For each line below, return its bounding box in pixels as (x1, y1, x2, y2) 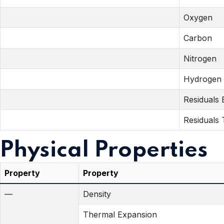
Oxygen (183, 12, 212, 22)
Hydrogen (183, 73, 221, 84)
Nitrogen (183, 53, 216, 63)
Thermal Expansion (83, 209, 157, 219)
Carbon (183, 32, 212, 43)
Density (83, 188, 111, 199)
